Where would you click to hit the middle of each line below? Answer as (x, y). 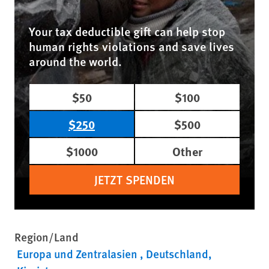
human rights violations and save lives (131, 46)
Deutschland (177, 253)
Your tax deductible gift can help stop (127, 31)
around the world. (75, 61)
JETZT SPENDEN (134, 179)
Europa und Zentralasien (78, 253)
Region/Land (47, 237)
